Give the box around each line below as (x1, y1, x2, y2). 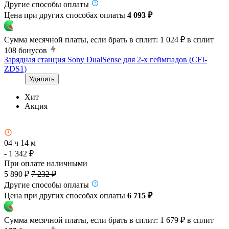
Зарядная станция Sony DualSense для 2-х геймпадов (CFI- (4, 55, 207, 64)
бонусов (18, 45, 47, 55)
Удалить (29, 75, 55, 83)
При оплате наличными (4, 158, 87, 168)
